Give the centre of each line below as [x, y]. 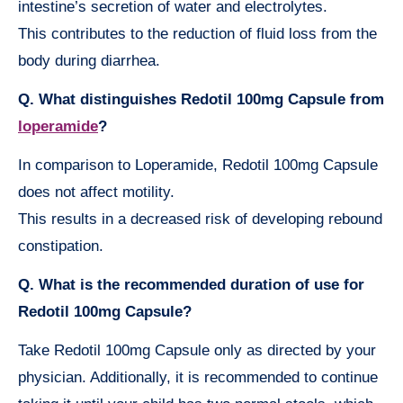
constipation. [61, 246]
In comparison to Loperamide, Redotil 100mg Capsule [198, 166]
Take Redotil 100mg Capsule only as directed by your [197, 351]
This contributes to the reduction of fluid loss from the [197, 34]
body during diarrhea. [89, 61]
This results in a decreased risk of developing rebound [200, 219]
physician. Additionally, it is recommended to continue [198, 378]
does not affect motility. [96, 193]
